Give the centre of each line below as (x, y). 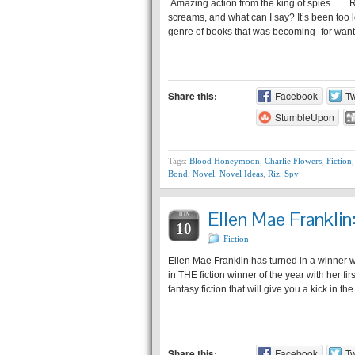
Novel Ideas (241, 174)
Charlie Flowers (293, 161)
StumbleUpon (304, 117)
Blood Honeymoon (225, 161)
